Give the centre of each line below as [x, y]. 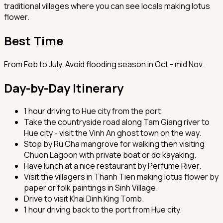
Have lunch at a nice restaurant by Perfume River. [112, 166]
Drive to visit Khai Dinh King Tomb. [84, 199]
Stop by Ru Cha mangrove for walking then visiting [114, 144]
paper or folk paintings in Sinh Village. [91, 188]
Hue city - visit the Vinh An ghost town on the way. [112, 133]
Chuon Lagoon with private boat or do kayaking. [110, 155]
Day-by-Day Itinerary [64, 88]
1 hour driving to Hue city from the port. [93, 111]
